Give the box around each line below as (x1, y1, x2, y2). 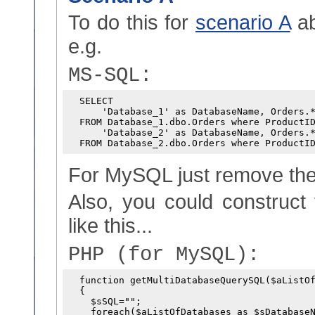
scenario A (195, 11, 290, 34)
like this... (68, 214, 153, 237)
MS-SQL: (68, 64, 152, 87)
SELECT (68, 96, 113, 106)
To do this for (68, 11, 195, 34)
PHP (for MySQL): (68, 243, 259, 266)
